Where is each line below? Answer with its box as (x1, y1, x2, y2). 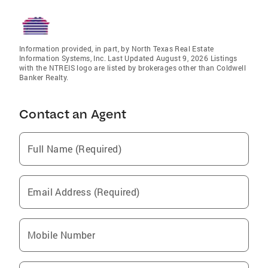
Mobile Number (28, 228, 96, 241)
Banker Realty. (19, 72, 69, 82)
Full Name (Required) (28, 142, 121, 155)
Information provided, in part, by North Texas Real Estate (19, 43, 214, 53)
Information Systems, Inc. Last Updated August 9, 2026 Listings (19, 53, 237, 63)
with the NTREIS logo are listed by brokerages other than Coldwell (19, 62, 246, 72)
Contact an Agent (19, 106, 126, 121)
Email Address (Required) (28, 185, 140, 198)
